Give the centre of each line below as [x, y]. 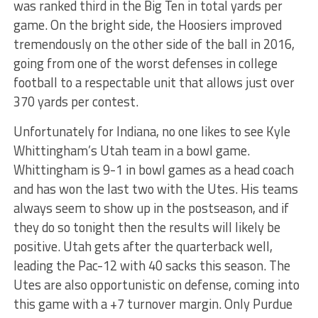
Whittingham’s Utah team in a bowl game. [131, 150]
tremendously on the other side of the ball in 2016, [154, 44]
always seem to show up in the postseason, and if [151, 208]
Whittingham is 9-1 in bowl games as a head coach [153, 170]
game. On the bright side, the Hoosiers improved [147, 25]
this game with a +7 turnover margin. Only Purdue [153, 304]
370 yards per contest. [76, 102]
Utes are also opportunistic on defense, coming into [156, 285]
